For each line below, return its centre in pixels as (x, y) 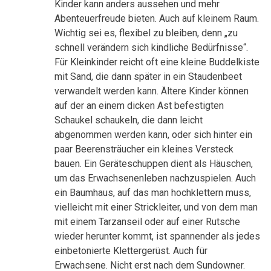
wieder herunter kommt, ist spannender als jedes (157, 236)
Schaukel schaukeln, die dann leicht (129, 120)
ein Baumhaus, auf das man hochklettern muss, (153, 192)
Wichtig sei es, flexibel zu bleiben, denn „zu (146, 33)
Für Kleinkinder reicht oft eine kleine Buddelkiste (157, 62)
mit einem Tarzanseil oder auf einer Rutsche (147, 221)
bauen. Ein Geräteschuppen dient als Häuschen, (154, 163)
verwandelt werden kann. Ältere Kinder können (152, 91)
